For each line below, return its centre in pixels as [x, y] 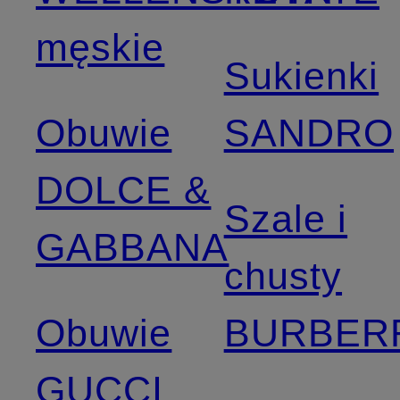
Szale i [286, 218]
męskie [100, 47]
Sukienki [301, 75]
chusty [283, 275]
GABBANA [133, 247]
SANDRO [309, 133]
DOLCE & [124, 190]
